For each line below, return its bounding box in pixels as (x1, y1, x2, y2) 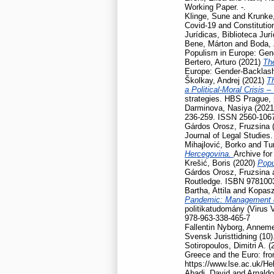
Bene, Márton (185, 39, 232, 48)
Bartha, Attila (185, 185, 231, 195)
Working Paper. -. (185, 2, 246, 12)
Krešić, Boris (185, 158, 231, 168)
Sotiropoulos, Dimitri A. (185, 240, 266, 250)
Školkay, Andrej (185, 75, 240, 85)
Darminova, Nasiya (185, 103, 252, 113)
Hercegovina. (185, 149, 234, 158)
